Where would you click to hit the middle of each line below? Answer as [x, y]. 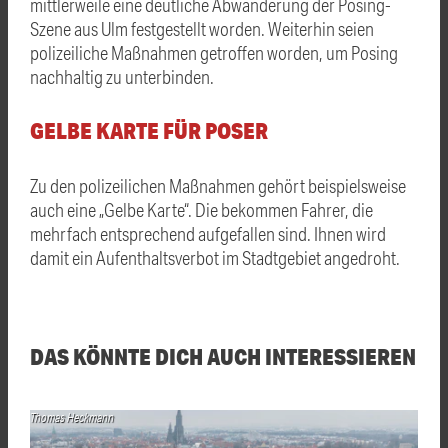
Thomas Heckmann [72, 417]
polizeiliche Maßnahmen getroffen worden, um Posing [214, 52]
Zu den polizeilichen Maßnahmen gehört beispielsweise [218, 185]
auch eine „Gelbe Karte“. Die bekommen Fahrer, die [201, 209]
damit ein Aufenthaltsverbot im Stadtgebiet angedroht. [215, 257]
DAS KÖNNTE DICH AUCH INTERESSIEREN [223, 355]
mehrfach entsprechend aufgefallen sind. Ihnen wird [208, 233]
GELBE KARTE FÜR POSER [149, 129]
